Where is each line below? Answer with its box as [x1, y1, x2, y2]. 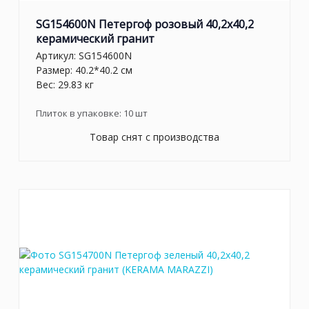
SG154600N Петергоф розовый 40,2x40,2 [36, 16, 254, 32]
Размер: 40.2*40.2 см [36, 63, 132, 77]
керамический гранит [36, 30, 154, 46]
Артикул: [36, 49, 79, 63]
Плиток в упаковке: [36, 107, 123, 120]
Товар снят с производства [90, 130, 219, 144]
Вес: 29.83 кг [36, 78, 94, 92]
